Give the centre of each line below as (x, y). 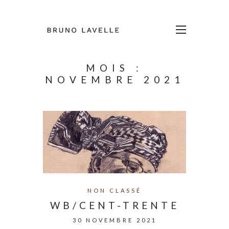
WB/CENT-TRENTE (114, 205)
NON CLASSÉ (114, 191)
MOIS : (114, 68)
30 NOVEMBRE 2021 (114, 220)
